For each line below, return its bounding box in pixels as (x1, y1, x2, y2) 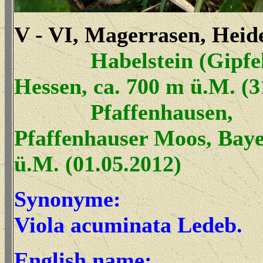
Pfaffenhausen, (14, 100, 233, 124)
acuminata (70, 213, 171, 237)
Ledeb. (177, 213, 242, 237)
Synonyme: (14, 187, 121, 211)
